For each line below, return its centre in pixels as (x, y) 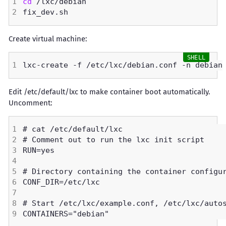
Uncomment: (31, 103)
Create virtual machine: (48, 39)
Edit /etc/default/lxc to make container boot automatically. (109, 92)
